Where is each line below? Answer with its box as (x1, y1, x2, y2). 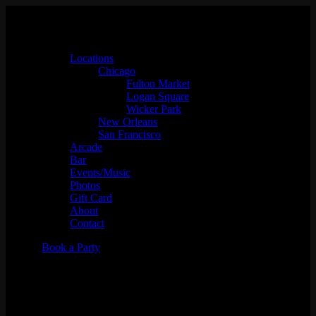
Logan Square (126, 90, 190, 102)
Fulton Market (126, 78, 190, 90)
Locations (70, 52, 114, 64)
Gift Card (70, 192, 113, 204)
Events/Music (70, 166, 131, 178)
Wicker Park (126, 103, 182, 115)
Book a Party (42, 241, 101, 253)
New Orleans (98, 116, 158, 128)
